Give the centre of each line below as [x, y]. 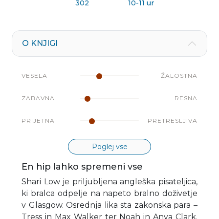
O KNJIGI [40, 44]
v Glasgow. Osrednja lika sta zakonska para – [109, 205]
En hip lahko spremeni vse [82, 167]
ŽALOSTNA [179, 76]
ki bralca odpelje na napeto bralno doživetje [109, 194]
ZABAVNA [38, 98]
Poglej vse [109, 147]
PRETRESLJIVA [173, 121]
